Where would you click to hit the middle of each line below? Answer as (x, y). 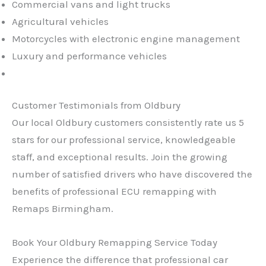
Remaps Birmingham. (63, 209)
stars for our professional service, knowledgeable (124, 140)
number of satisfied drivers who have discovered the (132, 174)
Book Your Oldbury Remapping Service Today (115, 242)
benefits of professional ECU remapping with (114, 191)
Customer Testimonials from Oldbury (96, 105)
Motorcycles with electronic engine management (126, 38)
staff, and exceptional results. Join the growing (120, 157)
